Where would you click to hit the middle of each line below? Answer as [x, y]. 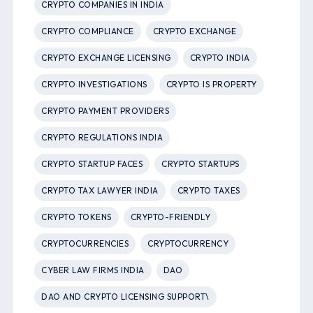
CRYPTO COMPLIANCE [88, 31]
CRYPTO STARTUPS [201, 164]
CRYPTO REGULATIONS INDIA [102, 138]
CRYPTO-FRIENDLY [170, 217]
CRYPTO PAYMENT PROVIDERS [105, 111]
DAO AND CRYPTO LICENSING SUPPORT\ [125, 297]
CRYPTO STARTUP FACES [92, 164]
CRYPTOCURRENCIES [85, 244]
